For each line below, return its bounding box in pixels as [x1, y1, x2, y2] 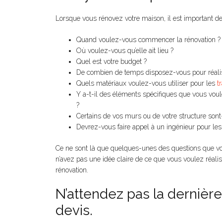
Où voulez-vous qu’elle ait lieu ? [76, 47, 173, 55]
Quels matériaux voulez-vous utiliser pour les [76, 79, 217, 87]
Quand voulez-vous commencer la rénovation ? [76, 36, 221, 44]
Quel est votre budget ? [76, 57, 147, 65]
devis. [55, 202, 93, 219]
